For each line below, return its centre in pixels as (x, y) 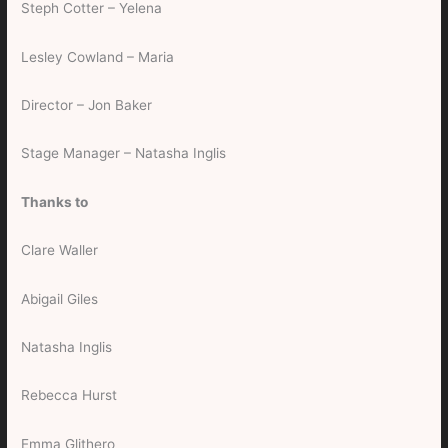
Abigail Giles (60, 298)
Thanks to (55, 201)
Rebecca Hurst (69, 395)
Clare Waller (60, 250)
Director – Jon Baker (89, 105)
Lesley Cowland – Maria (98, 56)
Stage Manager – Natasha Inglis (124, 153)
